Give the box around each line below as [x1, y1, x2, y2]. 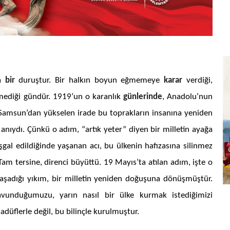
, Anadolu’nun [162, 92, 213, 101]
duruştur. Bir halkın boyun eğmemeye [14, 75, 164, 85]
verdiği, [182, 75, 213, 85]
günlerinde [123, 92, 162, 101]
